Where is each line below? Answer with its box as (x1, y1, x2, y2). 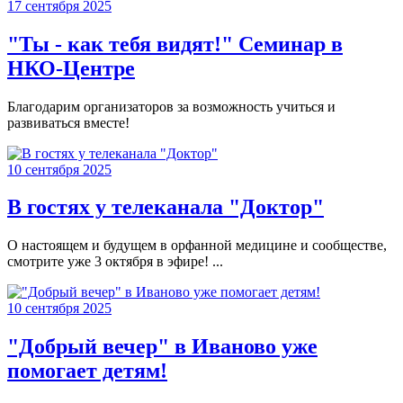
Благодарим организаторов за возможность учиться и (7, 98, 336, 114)
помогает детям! (7, 359, 167, 383)
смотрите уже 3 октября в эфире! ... (7, 254, 223, 270)
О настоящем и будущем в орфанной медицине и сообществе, (7, 237, 387, 254)
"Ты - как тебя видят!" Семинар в (7, 31, 343, 56)
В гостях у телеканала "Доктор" (7, 195, 324, 219)
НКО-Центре (7, 56, 135, 80)
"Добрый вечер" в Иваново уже (7, 335, 318, 359)
